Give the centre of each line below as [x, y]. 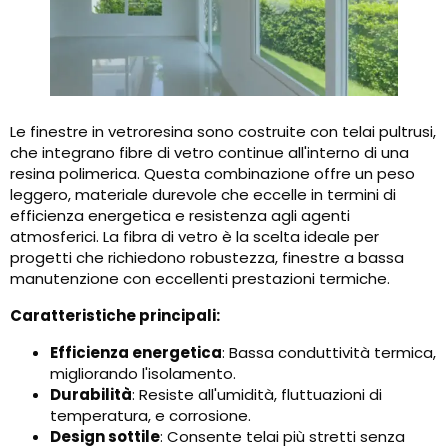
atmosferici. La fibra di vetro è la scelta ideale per [194, 237]
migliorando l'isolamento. [143, 374]
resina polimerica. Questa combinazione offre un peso [212, 174]
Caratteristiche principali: [115, 316]
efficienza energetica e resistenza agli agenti [180, 216]
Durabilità [91, 395]
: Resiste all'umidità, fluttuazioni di [257, 395]
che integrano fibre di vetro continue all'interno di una [209, 153]
